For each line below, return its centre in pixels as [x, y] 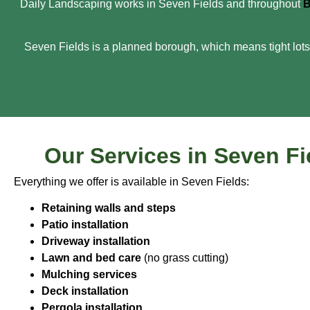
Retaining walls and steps [109, 208]
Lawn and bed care [91, 258]
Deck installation [85, 291]
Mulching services [89, 275]
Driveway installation [96, 241]
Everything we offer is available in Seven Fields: [131, 181]
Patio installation [85, 225]
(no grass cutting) [185, 258]
